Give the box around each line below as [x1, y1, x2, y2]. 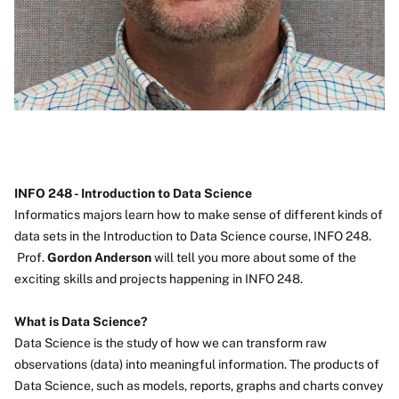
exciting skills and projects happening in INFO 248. [14, 271, 303, 286]
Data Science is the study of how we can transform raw [14, 335, 327, 350]
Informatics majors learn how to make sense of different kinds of [14, 207, 383, 222]
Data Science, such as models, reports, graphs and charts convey [14, 378, 383, 393]
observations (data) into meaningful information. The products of [14, 356, 379, 371]
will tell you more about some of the [151, 249, 356, 265]
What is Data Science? [14, 313, 147, 329]
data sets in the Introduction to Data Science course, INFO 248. [14, 228, 371, 243]
